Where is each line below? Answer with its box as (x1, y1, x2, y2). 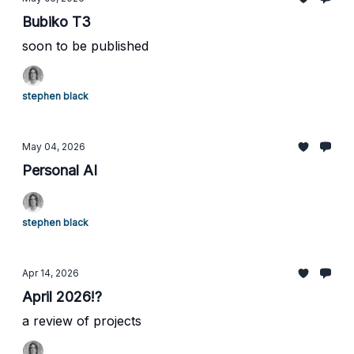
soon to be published (22, 38, 149, 54)
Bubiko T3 (22, 13, 91, 30)
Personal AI (22, 162, 97, 179)
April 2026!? (22, 288, 102, 305)
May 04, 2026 (22, 141, 85, 153)
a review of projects (22, 313, 141, 329)
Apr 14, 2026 (22, 267, 79, 279)
